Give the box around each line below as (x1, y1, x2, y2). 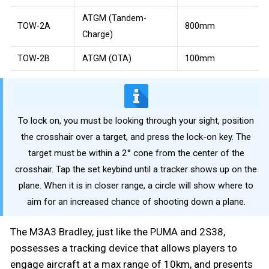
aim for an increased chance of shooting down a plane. (26, 196, 246, 208)
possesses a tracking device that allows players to (10, 241, 237, 254)
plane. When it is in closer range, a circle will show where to (19, 180, 253, 192)
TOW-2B (17, 53, 50, 64)
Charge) (82, 29, 113, 40)
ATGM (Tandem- (82, 13, 147, 23)
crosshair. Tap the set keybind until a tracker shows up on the (15, 164, 257, 175)
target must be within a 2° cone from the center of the (28, 148, 244, 159)
